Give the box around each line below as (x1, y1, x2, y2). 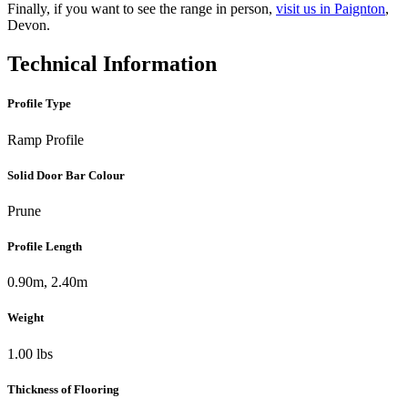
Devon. (7, 17, 50, 34)
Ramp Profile (7, 131, 84, 148)
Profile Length (7, 240, 82, 254)
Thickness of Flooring (7, 382, 119, 396)
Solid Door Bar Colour (7, 168, 125, 182)
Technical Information (7, 52, 217, 76)
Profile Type (7, 97, 71, 111)
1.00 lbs (7, 345, 53, 362)
